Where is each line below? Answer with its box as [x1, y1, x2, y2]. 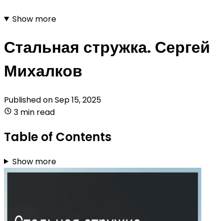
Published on [4, 94, 55, 106]
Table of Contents [4, 128, 111, 145]
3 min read [14, 106, 55, 118]
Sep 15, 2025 [55, 94, 101, 106]
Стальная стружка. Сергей [4, 36, 210, 59]
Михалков [4, 60, 82, 82]
